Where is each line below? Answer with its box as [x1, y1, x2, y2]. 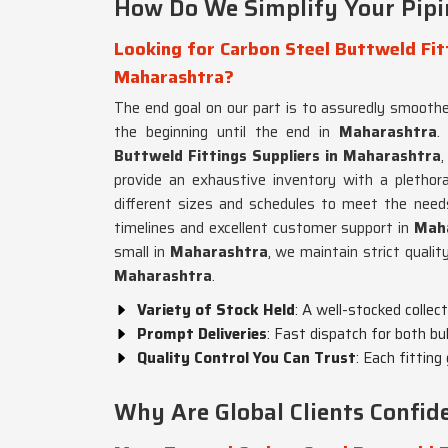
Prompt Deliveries [137, 322, 267, 346]
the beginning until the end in [114, 120, 331, 144]
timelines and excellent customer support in [114, 216, 410, 240]
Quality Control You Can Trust [137, 346, 356, 370]
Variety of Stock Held [137, 298, 295, 322]
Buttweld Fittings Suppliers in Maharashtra [114, 144, 442, 168]
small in [114, 240, 165, 264]
